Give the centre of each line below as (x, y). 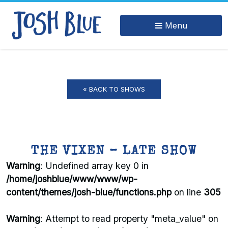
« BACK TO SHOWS (114, 89)
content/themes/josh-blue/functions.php (89, 192)
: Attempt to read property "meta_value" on (129, 219)
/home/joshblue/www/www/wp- (72, 179)
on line (188, 192)
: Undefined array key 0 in (94, 166)
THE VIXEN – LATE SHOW (114, 151)
